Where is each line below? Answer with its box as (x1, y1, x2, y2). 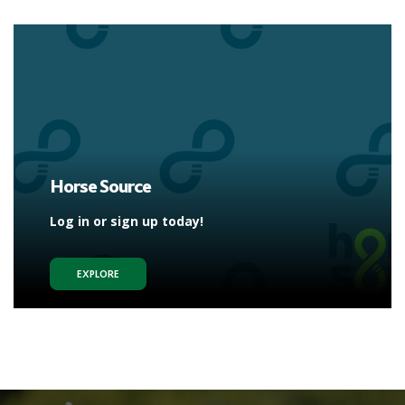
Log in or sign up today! (50, 212, 203, 230)
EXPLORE (77, 267, 119, 280)
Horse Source (50, 174, 151, 197)
